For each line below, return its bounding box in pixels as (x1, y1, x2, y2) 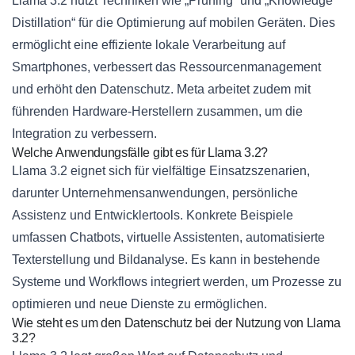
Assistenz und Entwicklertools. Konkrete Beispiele (12, 208, 293, 223)
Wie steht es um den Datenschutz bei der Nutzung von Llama (12, 316, 341, 330)
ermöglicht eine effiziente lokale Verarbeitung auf (12, 38, 285, 52)
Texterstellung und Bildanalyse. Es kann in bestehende (12, 253, 320, 267)
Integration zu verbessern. (12, 127, 157, 141)
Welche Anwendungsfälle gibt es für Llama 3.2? (12, 146, 268, 160)
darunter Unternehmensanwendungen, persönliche (12, 186, 298, 200)
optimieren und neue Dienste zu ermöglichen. (12, 297, 267, 311)
